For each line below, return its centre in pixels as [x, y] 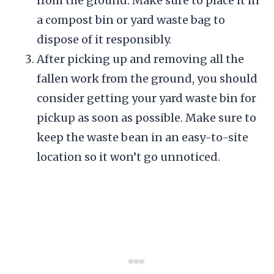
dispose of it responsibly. [104, 39]
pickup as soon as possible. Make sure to [146, 117]
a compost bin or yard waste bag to [131, 20]
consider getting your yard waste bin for [146, 98]
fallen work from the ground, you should [147, 78]
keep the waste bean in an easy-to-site [143, 137]
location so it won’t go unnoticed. [128, 157]
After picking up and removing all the [140, 59]
